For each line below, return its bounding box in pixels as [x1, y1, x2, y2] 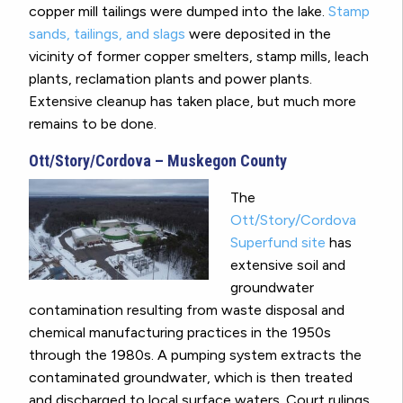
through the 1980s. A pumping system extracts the [29, 345, 362, 363]
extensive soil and [230, 255, 345, 273]
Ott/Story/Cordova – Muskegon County [29, 150, 287, 170]
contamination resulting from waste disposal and [29, 300, 345, 318]
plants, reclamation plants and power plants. [29, 69, 312, 87]
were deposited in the [185, 24, 331, 42]
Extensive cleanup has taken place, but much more [29, 92, 356, 110]
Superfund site [230, 233, 326, 251]
